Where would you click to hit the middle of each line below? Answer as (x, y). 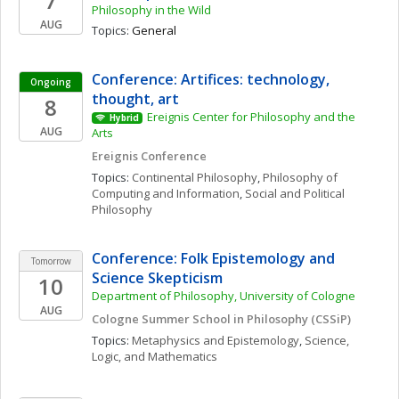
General (154, 30)
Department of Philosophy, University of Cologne (224, 296)
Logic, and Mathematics (155, 356)
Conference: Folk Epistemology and (213, 258)
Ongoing (51, 82)
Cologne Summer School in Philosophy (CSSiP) (221, 319)
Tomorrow (51, 261)
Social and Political (295, 193)
